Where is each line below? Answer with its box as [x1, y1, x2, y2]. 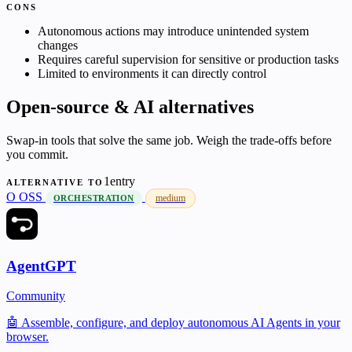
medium [155, 192, 185, 204]
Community [6, 289, 65, 303]
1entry [104, 174, 136, 189]
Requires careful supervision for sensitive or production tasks [38, 53, 339, 67]
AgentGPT [6, 257, 76, 274]
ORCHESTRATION [53, 193, 134, 203]
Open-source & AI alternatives [6, 97, 254, 118]
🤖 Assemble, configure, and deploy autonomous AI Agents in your [6, 316, 340, 330]
